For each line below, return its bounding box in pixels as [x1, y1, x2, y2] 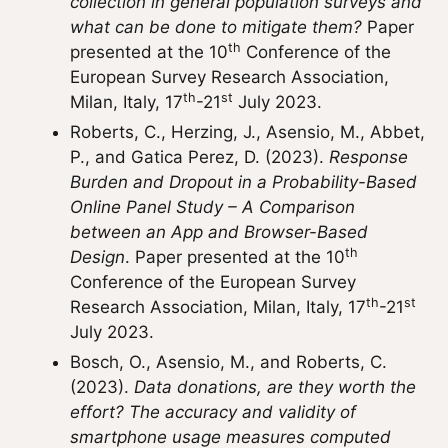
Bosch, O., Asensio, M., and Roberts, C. [70, 352, 387, 372]
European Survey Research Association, [70, 67, 389, 87]
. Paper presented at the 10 [125, 247, 345, 267]
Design [70, 247, 125, 267]
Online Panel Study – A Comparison [70, 197, 355, 217]
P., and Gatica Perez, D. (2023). [70, 147, 329, 167]
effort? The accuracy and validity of [70, 402, 356, 422]
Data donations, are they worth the [134, 377, 416, 397]
